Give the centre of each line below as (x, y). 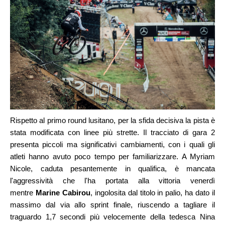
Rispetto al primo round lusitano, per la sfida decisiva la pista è (113, 120)
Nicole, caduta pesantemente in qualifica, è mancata (113, 168)
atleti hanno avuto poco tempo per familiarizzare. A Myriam (113, 156)
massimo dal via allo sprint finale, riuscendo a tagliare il (113, 204)
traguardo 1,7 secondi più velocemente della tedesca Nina (113, 216)
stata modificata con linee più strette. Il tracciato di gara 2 (113, 132)
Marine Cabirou (63, 192)
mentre (22, 192)
